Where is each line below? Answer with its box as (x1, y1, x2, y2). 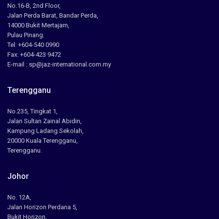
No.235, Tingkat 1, (7, 108, 58, 115)
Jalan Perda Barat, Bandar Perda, (7, 12, 99, 20)
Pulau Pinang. (7, 31, 45, 39)
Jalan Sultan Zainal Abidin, (7, 117, 82, 125)
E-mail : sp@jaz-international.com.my (7, 61, 111, 68)
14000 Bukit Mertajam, (7, 22, 70, 29)
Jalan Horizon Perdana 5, (7, 203, 78, 211)
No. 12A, (7, 194, 32, 201)
